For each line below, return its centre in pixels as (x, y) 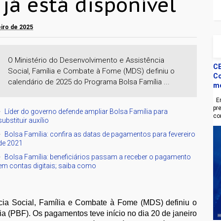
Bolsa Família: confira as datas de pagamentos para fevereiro (100, 134)
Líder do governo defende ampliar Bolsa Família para (86, 111)
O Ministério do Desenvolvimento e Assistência (86, 60)
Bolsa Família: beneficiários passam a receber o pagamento (98, 157)
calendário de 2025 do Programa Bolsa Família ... (89, 82)
